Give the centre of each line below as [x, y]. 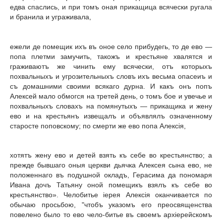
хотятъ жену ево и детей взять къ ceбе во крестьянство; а [111, 155]
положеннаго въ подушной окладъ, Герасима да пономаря [111, 175]
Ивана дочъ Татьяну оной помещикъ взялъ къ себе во [111, 185]
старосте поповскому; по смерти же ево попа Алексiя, [98, 126]
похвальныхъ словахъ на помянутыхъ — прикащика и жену [111, 106]
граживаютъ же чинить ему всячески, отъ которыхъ [111, 66]
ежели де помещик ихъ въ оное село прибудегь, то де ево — [111, 46]
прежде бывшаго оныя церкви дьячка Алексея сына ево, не [111, 165]
